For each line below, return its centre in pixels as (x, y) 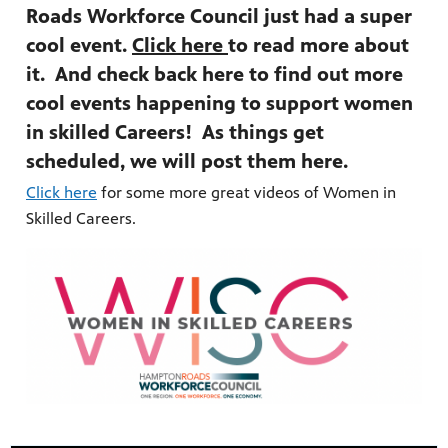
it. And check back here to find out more (214, 75)
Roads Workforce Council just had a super (219, 17)
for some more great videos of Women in (246, 193)
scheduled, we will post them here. (187, 162)
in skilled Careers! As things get (175, 133)
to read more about (318, 46)
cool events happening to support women (219, 104)
